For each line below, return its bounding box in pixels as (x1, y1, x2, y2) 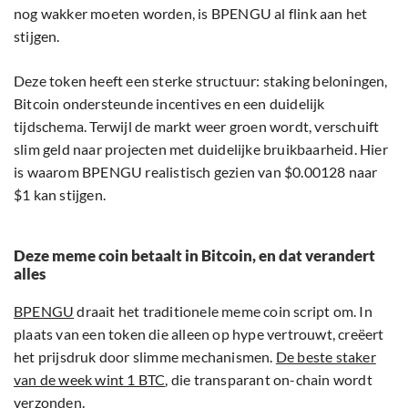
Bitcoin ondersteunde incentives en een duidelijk (14, 95, 325, 113)
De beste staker (275, 348, 376, 366)
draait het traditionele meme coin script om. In (74, 302, 372, 321)
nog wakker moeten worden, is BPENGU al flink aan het (14, 5, 368, 23)
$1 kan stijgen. (14, 186, 106, 204)
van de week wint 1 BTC (14, 371, 166, 389)
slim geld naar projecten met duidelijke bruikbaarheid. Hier (14, 140, 388, 158)
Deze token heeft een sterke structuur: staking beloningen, (14, 72, 388, 90)
